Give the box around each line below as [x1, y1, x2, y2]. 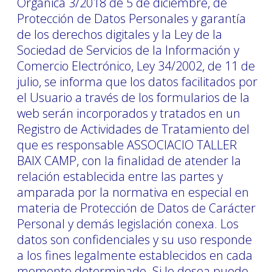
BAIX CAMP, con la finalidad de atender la [17, 152, 241, 169]
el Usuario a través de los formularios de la [17, 89, 250, 106]
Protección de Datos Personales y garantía [17, 10, 246, 27]
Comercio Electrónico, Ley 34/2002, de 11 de [17, 57, 255, 74]
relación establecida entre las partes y [17, 168, 223, 185]
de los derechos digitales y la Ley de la [17, 25, 222, 42]
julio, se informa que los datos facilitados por [17, 73, 257, 90]
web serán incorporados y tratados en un [17, 104, 240, 121]
